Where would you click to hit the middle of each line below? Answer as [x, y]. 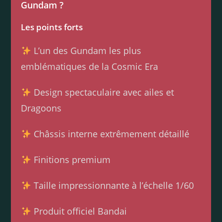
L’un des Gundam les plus [86, 51]
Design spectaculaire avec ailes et [102, 92]
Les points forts [52, 27]
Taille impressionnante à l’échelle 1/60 [112, 186]
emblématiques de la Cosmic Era [90, 67]
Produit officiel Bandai [79, 211]
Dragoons [41, 108]
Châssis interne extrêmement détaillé [110, 134]
